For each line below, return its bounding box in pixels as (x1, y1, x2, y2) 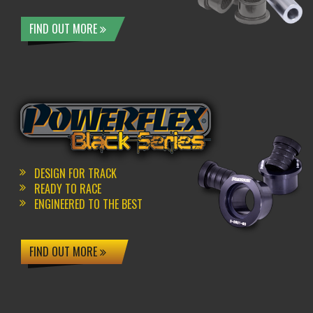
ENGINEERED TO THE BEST (34, 196, 143, 213)
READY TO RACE (34, 180, 102, 198)
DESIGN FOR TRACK (34, 165, 117, 182)
